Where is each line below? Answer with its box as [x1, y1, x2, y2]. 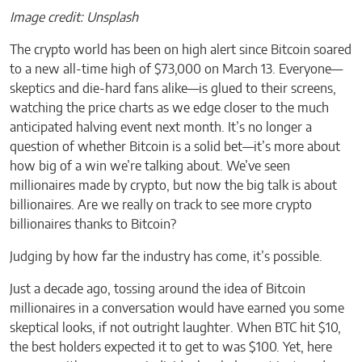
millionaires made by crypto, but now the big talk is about [10, 179, 337, 193]
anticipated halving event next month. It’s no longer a [10, 121, 312, 135]
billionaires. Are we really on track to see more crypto [10, 199, 312, 213]
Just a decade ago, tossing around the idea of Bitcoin [10, 283, 305, 297]
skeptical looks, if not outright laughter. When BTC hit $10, [10, 322, 341, 335]
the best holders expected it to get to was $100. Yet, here [10, 341, 332, 355]
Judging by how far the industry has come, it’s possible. [10, 250, 322, 264]
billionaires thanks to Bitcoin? [10, 218, 176, 232]
